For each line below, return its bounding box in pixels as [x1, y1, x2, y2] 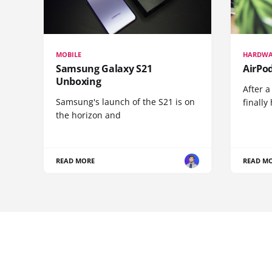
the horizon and [56, 109, 121, 121]
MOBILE [56, 50, 82, 59]
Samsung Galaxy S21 [56, 62, 152, 76]
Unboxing [56, 75, 101, 89]
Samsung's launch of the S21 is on [56, 96, 195, 108]
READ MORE [56, 156, 95, 166]
